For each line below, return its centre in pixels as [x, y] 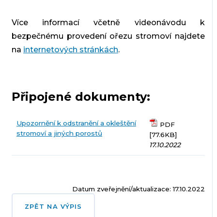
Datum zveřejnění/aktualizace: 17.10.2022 [139, 189]
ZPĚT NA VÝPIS [53, 207]
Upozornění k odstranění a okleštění [76, 123]
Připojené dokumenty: [81, 97]
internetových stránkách [70, 50]
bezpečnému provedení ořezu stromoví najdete [108, 36]
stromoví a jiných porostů [59, 133]
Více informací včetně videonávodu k [108, 23]
